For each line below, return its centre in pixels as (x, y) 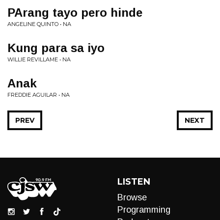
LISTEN (134, 182)
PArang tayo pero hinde (75, 13)
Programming (144, 210)
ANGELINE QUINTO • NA (39, 24)
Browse (132, 197)
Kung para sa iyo (56, 48)
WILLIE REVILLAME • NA (39, 59)
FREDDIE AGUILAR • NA (39, 95)
